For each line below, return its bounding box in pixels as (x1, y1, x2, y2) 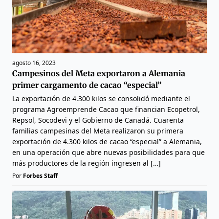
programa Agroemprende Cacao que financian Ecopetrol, (12, 105, 200, 114)
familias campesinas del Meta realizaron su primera (12, 126, 183, 136)
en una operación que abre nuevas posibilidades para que (12, 148, 205, 157)
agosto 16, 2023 (12, 59, 56, 67)
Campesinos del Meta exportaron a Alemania (12, 68, 185, 79)
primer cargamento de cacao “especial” (12, 80, 161, 90)
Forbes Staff (23, 172, 58, 180)
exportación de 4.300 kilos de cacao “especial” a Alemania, (12, 137, 202, 147)
